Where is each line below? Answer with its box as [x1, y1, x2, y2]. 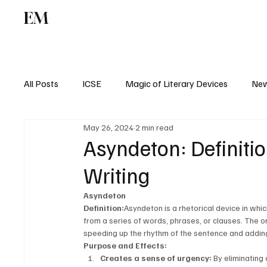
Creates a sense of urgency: [100, 253, 212, 263]
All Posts [24, 77, 59, 90]
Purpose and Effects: [83, 240, 167, 251]
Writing [83, 162, 151, 189]
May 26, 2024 [83, 122, 134, 132]
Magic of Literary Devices [125, 77, 228, 90]
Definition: [83, 203, 125, 213]
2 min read [135, 122, 174, 132]
